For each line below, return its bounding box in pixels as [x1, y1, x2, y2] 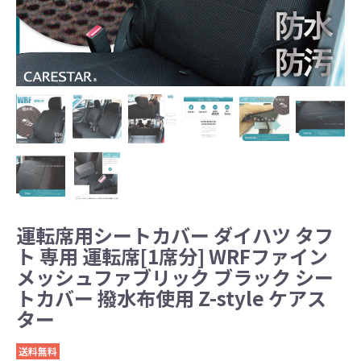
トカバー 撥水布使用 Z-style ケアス [16, 284, 326, 313]
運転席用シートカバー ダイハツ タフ [16, 221, 334, 250]
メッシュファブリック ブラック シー [16, 263, 334, 292]
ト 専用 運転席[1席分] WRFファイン [16, 242, 328, 271]
